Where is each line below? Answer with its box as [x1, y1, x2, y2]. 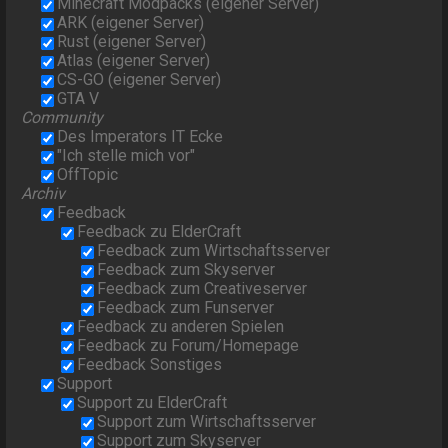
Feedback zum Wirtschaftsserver [97, 241, 331, 261]
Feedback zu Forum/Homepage [77, 336, 300, 356]
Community [21, 108, 104, 128]
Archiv [21, 184, 66, 204]
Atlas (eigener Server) [57, 51, 211, 71]
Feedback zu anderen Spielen [77, 317, 285, 337]
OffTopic [57, 165, 119, 185]
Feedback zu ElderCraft [77, 222, 242, 242]
